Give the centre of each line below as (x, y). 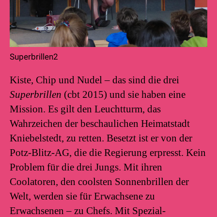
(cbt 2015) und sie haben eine (125, 95)
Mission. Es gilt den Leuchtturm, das (85, 109)
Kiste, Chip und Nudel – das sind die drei (94, 80)
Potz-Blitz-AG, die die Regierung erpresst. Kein (108, 153)
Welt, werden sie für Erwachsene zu (82, 196)
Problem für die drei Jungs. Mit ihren (86, 167)
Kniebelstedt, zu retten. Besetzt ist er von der (101, 138)
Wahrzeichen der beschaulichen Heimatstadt (100, 124)
